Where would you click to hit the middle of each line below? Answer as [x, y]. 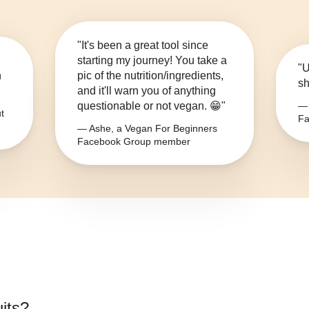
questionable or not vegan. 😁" [151, 106]
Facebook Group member [134, 142]
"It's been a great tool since [143, 46]
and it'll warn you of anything [147, 91]
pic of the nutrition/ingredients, [150, 76]
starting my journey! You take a [152, 61]
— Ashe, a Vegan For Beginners [147, 129]
